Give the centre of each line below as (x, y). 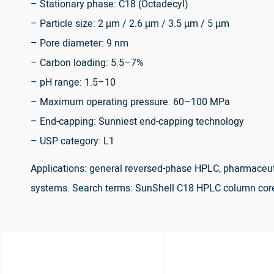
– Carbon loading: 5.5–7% (87, 63)
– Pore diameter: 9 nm (80, 43)
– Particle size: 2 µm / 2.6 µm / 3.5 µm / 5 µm (130, 24)
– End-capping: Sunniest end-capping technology (137, 121)
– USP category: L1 (72, 141)
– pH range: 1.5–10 (73, 82)
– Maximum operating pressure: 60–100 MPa (130, 102)
